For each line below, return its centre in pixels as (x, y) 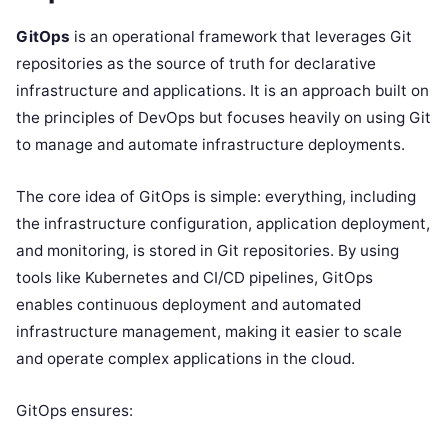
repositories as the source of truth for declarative (196, 63)
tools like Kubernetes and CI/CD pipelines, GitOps (194, 277)
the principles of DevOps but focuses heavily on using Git (223, 117)
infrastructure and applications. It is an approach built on (222, 90)
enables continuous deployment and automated (188, 304)
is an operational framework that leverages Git (241, 36)
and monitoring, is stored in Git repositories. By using (207, 250)
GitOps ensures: (74, 410)
